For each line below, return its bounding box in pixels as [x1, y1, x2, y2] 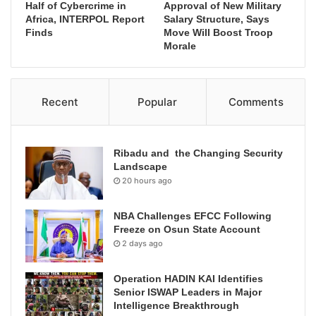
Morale [164, 40, 196, 52]
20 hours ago [122, 176, 172, 186]
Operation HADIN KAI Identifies [114, 273, 263, 285]
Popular [138, 95, 178, 109]
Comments [228, 95, 284, 109]
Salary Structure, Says [164, 13, 269, 25]
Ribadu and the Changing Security [114, 147, 283, 159]
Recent [41, 95, 78, 109]
